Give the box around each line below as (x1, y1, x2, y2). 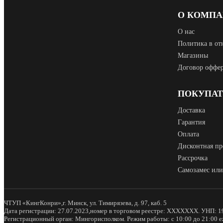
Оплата (178, 130, 199, 138)
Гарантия (178, 118, 205, 126)
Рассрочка (178, 154, 208, 162)
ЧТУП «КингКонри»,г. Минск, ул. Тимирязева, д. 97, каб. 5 (4, 199, 167, 207)
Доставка (178, 107, 205, 114)
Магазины (178, 52, 208, 60)
